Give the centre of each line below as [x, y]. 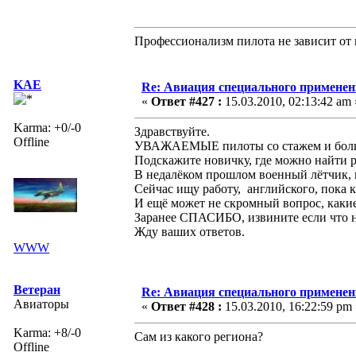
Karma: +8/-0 [47, 332]
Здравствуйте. [172, 131]
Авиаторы [41, 304]
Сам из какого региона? [199, 336]
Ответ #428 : [186, 306]
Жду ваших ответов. [190, 231]
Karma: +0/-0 [47, 127]
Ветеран [37, 289]
